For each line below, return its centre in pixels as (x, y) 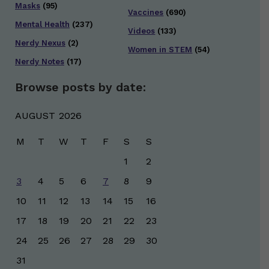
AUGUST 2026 (48, 116)
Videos (142, 31)
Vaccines (146, 13)
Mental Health (42, 25)
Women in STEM (160, 50)
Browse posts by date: (80, 88)
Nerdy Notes (40, 62)
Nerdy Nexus (40, 43)
